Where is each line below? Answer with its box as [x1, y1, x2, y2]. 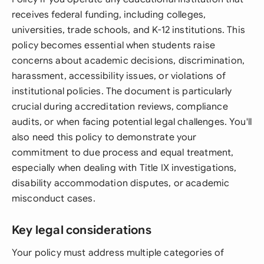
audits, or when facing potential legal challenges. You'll [12, 116, 252, 128]
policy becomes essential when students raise [12, 39, 216, 51]
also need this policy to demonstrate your [12, 131, 197, 143]
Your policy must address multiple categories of [12, 247, 225, 259]
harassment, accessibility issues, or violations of [12, 70, 226, 82]
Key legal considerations [12, 223, 151, 237]
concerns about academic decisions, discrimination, [12, 55, 245, 67]
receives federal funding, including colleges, [12, 9, 206, 21]
